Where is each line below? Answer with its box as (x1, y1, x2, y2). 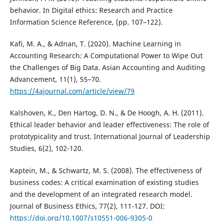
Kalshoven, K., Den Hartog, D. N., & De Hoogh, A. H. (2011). (9, 108, 204, 118)
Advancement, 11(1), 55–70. (9, 74, 101, 84)
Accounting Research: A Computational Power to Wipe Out (9, 51, 203, 61)
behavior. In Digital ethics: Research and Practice (9, 5, 173, 15)
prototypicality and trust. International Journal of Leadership (9, 132, 210, 142)
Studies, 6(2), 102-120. (9, 144, 83, 153)
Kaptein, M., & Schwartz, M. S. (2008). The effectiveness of (9, 165, 202, 175)
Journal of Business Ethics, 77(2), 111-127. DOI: (9, 201, 165, 211)
